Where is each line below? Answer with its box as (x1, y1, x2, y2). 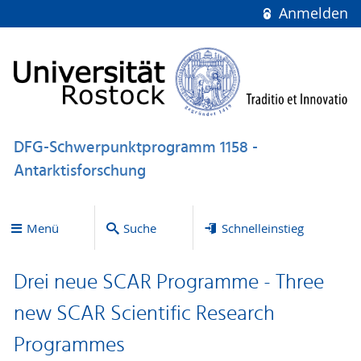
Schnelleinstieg (221, 219, 304, 236)
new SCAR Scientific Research (13, 297, 275, 332)
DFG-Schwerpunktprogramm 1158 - (13, 135, 258, 161)
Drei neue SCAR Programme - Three (13, 266, 324, 301)
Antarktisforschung (13, 158, 146, 185)
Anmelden (274, 4, 348, 23)
